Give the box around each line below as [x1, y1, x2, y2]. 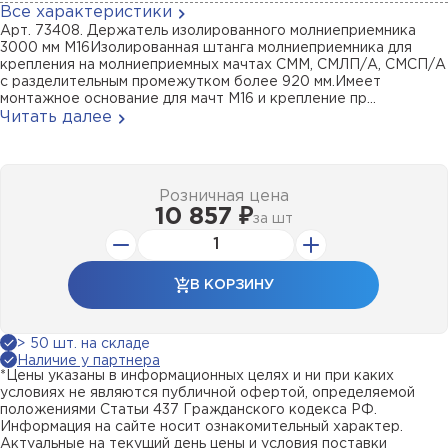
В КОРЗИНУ [189, 278, 274, 291]
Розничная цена [158, 189, 289, 204]
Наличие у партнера [17, 355, 160, 367]
